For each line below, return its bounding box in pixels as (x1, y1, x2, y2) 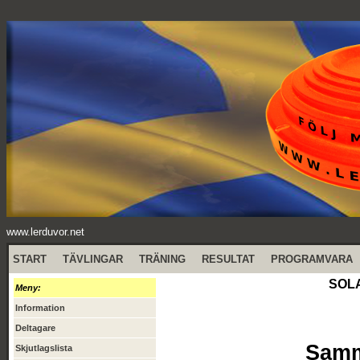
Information (15, 303, 65, 313)
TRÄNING (139, 253, 186, 265)
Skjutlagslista (15, 343, 72, 353)
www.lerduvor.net (6, 226, 84, 238)
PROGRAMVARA (271, 253, 353, 265)
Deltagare (15, 323, 55, 333)
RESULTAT (202, 253, 255, 265)
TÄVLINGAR (63, 253, 123, 265)
